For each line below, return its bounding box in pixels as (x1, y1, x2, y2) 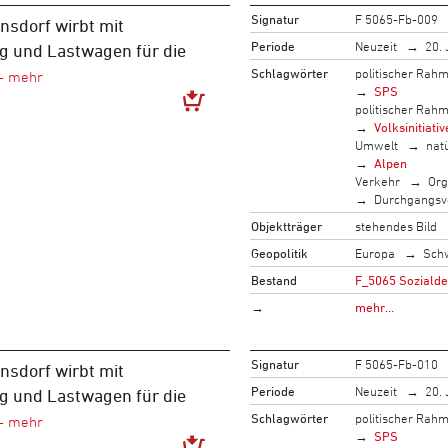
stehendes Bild (354, 217, 437, 234)
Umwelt (354, 136, 398, 153)
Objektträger (250, 217, 322, 234)
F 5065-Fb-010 (354, 355, 438, 372)
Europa (354, 244, 395, 261)
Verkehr (354, 172, 400, 189)
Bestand (250, 271, 297, 288)
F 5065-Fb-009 (354, 10, 438, 27)
